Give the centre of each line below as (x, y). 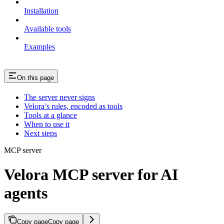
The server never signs (59, 97)
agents (26, 193)
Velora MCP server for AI (91, 175)
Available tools (47, 29)
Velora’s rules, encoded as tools (73, 106)
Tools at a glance (50, 115)
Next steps (40, 133)
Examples (39, 47)
